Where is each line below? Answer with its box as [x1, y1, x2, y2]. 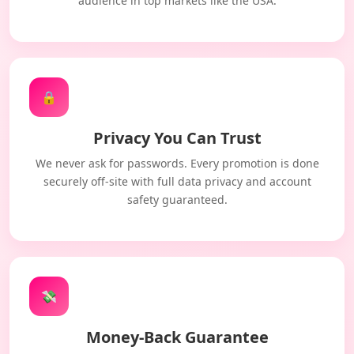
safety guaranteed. [126, 192, 228, 207]
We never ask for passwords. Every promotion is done [35, 156, 319, 171]
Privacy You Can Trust [92, 127, 262, 149]
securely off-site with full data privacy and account [43, 174, 311, 189]
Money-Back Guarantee [85, 326, 269, 348]
